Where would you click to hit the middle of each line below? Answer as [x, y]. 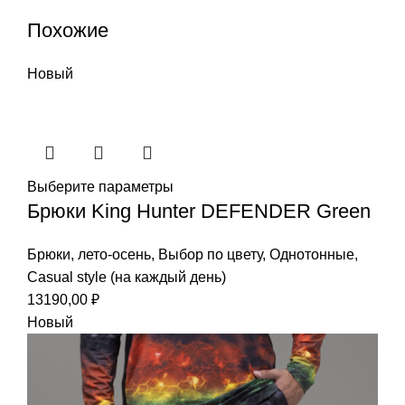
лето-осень [114, 254]
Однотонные [312, 254]
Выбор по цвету [210, 254]
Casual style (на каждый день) [127, 277]
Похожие [68, 30]
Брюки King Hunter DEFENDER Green [199, 211]
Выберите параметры [100, 186]
